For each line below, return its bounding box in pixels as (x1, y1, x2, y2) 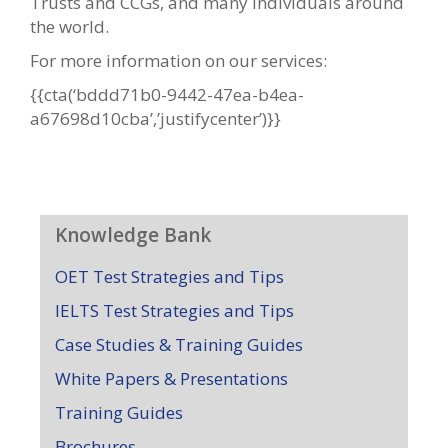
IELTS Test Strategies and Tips (55, 298, 294, 322)
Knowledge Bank (55, 221, 211, 248)
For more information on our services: (30, 48, 327, 72)
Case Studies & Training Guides (55, 332, 303, 356)
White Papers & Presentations (55, 366, 288, 390)
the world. (30, 14, 109, 38)
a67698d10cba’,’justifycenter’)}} (30, 106, 281, 130)
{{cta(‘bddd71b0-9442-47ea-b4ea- (30, 82, 304, 106)
